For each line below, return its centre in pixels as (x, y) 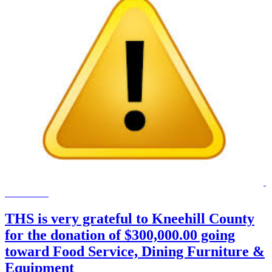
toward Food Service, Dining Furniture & (135, 252)
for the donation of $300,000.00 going (120, 235)
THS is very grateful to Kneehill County (130, 219)
